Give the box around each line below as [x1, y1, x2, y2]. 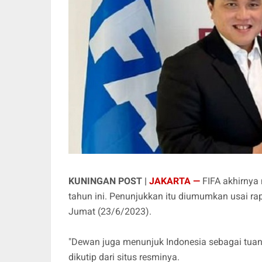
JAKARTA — [149, 175, 200, 187]
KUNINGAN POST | [68, 175, 149, 187]
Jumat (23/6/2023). [68, 206, 151, 218]
